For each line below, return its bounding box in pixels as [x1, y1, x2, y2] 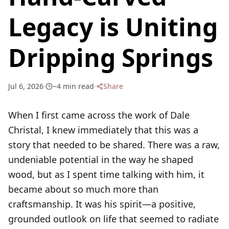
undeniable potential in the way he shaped [8, 153, 193, 166]
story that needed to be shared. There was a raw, [8, 139, 220, 151]
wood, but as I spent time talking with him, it [8, 168, 204, 180]
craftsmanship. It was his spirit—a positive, [8, 198, 196, 210]
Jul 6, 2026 [8, 81, 43, 91]
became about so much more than [8, 183, 158, 195]
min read [61, 81, 94, 91]
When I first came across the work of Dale [8, 109, 190, 121]
